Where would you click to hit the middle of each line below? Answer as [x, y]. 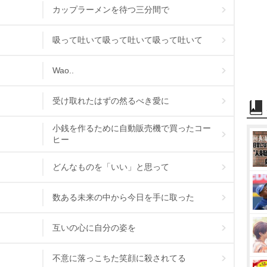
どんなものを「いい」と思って [111, 167]
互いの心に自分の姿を [94, 228]
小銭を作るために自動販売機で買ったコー [132, 128]
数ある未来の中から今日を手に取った [123, 197]
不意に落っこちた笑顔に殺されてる [119, 258]
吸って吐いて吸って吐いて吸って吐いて [128, 40]
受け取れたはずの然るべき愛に [111, 101]
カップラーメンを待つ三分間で [111, 10]
